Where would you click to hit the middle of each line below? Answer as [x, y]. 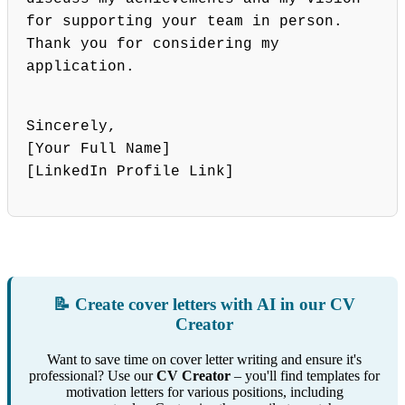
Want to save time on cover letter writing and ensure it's [204, 360]
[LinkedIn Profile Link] [130, 172]
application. [80, 67]
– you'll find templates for [305, 376]
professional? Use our [93, 376]
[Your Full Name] [99, 150]
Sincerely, [71, 127]
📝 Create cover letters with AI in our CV [204, 305]
